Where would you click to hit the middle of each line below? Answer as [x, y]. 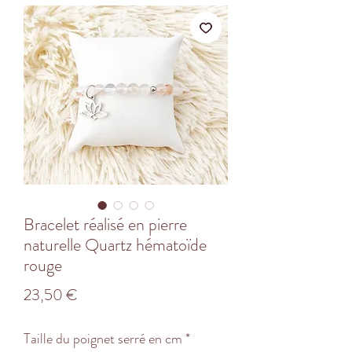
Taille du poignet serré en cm [103, 338]
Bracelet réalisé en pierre [105, 224]
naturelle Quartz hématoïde [115, 244]
